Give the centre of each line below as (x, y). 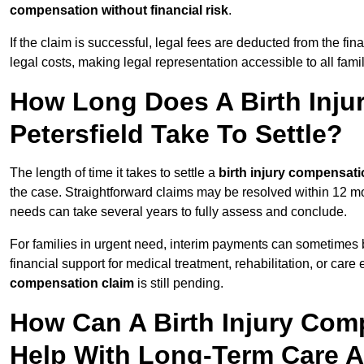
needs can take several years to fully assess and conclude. (178, 212)
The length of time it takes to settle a (114, 173)
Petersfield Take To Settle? (176, 134)
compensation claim (72, 284)
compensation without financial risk (119, 11)
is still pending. (179, 284)
